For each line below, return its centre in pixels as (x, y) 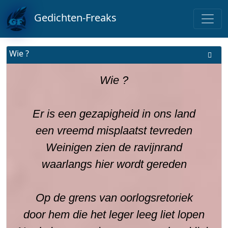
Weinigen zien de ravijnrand (114, 147)
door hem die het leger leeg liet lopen (114, 215)
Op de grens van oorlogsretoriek (114, 198)
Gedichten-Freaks (71, 18)
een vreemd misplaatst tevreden (114, 131)
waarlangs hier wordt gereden (114, 164)
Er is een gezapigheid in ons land (114, 114)
